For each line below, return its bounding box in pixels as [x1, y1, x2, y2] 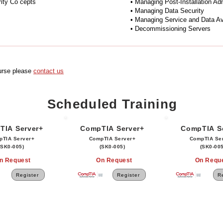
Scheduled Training [47, 96, 178, 111]
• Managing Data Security [130, 7, 204, 14]
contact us [33, 67, 64, 75]
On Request [96, 157, 132, 164]
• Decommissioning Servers [130, 25, 211, 32]
